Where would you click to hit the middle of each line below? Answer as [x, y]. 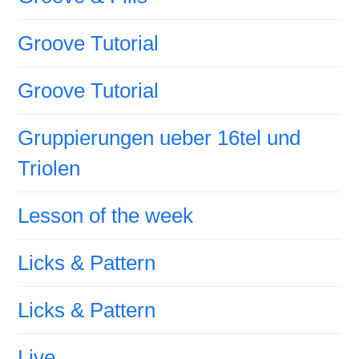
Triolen [49, 169]
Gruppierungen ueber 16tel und [159, 138]
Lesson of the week [106, 216]
